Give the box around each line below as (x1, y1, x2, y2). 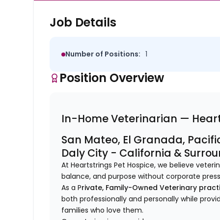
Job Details (50, 14, 117, 31)
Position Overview (59, 70, 165, 86)
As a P (61, 183, 82, 193)
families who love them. (61, 205, 144, 216)
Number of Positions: (65, 49, 141, 59)
